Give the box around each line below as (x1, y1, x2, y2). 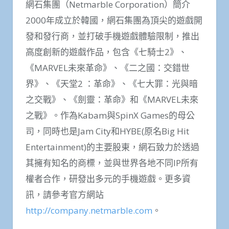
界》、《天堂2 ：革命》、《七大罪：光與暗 (26, 77, 198, 89)
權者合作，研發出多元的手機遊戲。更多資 (26, 172, 191, 185)
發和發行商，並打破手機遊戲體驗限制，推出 (26, 30, 199, 42)
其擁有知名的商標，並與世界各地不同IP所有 (26, 156, 198, 169)
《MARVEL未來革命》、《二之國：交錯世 (26, 61, 190, 74)
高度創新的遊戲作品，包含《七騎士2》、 (26, 45, 187, 58)
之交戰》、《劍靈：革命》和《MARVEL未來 (26, 93, 198, 105)
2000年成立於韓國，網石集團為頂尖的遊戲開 (26, 14, 202, 26)
